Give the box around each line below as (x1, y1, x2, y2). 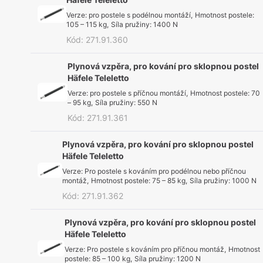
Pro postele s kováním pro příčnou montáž (86, 245, 224, 254)
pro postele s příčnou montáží (90, 89, 187, 97)
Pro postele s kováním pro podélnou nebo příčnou (84, 167, 246, 176)
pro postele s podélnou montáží (89, 11, 191, 19)
